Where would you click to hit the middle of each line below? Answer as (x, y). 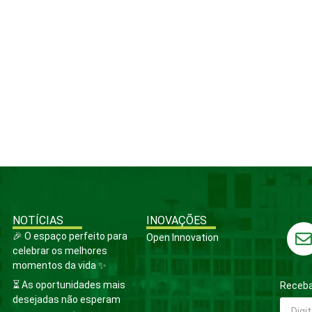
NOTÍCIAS (38, 221)
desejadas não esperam (67, 300)
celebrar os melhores (60, 251)
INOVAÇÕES (177, 221)
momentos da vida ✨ (60, 266)
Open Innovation (182, 238)
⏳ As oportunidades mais (69, 285)
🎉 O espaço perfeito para (70, 236)
